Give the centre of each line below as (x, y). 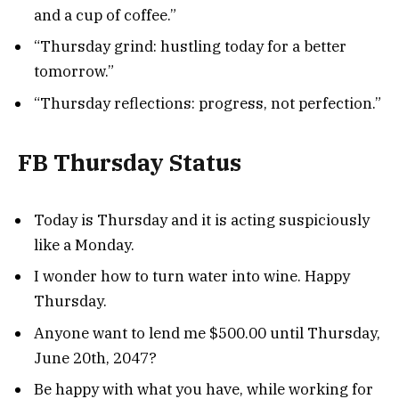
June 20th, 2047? (95, 358)
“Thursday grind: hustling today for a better (190, 47)
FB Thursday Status (130, 163)
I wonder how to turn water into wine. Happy (192, 277)
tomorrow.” (74, 72)
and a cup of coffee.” (105, 15)
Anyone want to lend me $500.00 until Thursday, (207, 333)
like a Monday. (84, 244)
